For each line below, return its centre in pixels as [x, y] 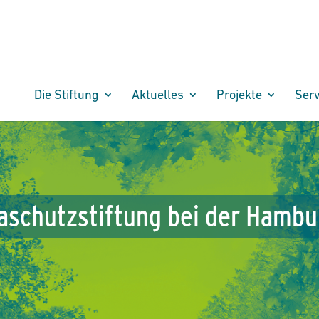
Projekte [239, 94]
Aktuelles [157, 94]
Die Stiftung [66, 94]
